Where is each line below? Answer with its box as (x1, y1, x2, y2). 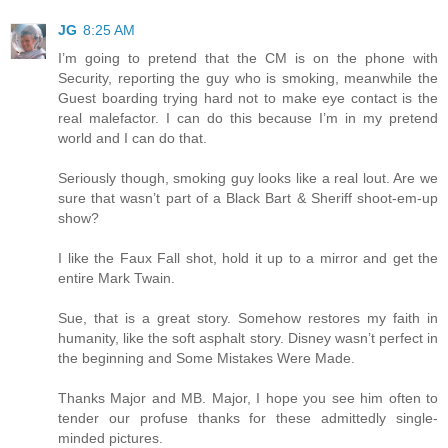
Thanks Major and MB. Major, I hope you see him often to (58, 390, 438, 407)
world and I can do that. (58, 130, 207, 147)
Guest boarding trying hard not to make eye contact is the (58, 90, 438, 107)
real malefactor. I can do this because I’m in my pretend (58, 110, 438, 127)
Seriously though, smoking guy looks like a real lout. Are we (58, 170, 438, 187)
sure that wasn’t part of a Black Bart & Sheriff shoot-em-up (58, 190, 438, 207)
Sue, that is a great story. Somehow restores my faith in (58, 310, 438, 327)
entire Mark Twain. (58, 270, 175, 287)
